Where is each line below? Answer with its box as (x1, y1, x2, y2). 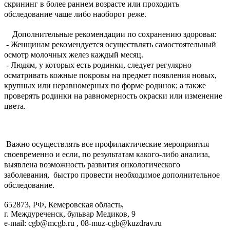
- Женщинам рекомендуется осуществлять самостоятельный (4, 40, 216, 49)
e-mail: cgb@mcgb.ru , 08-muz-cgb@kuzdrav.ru (4, 218, 162, 227)
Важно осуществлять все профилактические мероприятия (4, 139, 209, 148)
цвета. (4, 102, 26, 111)
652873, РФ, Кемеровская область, (4, 200, 124, 209)
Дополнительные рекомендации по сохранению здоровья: (4, 30, 216, 39)
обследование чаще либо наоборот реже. (4, 10, 146, 19)
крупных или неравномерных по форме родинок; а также (4, 81, 206, 90)
